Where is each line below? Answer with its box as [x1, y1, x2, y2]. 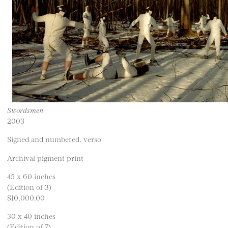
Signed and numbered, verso [7, 134, 101, 144]
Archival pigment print [7, 152, 83, 162]
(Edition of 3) [7, 182, 51, 192]
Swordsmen [7, 105, 43, 115]
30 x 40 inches [7, 211, 55, 221]
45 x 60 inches [7, 171, 55, 181]
